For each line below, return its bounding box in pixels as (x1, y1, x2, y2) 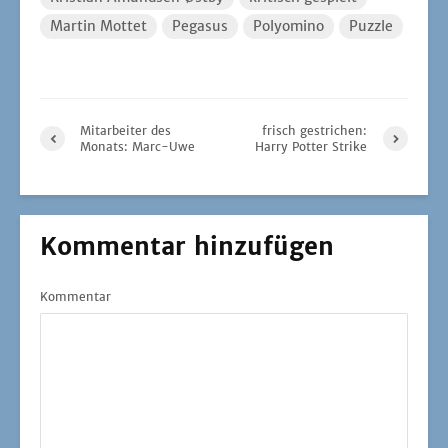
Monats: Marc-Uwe (80, 138, 195, 154)
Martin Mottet (50, 16, 147, 35)
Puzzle (349, 16, 393, 35)
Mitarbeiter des (80, 122, 171, 138)
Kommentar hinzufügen (40, 230, 334, 262)
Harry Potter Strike (255, 138, 368, 154)
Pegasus (172, 16, 228, 35)
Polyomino (253, 16, 324, 35)
